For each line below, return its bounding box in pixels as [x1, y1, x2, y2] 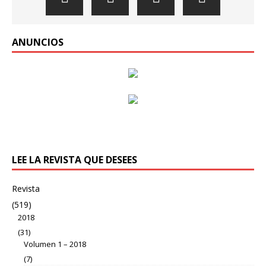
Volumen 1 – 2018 [24, 238, 86, 249]
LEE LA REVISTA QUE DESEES [12, 153, 137, 166]
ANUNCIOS [12, 35, 64, 49]
